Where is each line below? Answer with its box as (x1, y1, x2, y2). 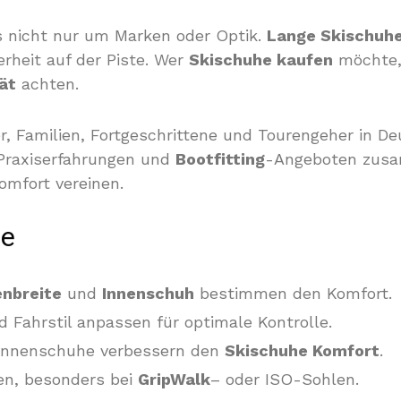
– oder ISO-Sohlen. (210, 370, 359, 388)
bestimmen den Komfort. (194, 284, 392, 303)
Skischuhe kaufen (189, 50, 333, 69)
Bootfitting (175, 149, 265, 168)
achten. (16, 74, 79, 93)
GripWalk (138, 370, 210, 388)
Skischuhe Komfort (225, 341, 380, 360)
